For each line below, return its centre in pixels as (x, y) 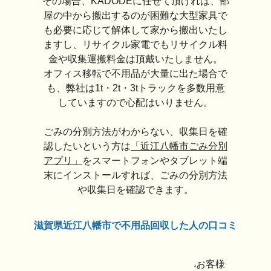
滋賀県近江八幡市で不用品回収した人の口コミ (135, 226)
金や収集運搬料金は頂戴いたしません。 (135, 59)
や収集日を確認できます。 (135, 190)
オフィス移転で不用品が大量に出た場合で (135, 74)
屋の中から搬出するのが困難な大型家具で (135, 16)
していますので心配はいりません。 (135, 103)
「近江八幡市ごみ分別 (179, 146)
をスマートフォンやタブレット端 (155, 161)
